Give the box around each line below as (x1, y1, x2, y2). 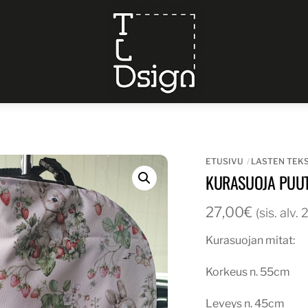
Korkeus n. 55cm (206, 265, 291, 278)
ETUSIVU (206, 156, 244, 167)
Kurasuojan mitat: (206, 233, 296, 247)
